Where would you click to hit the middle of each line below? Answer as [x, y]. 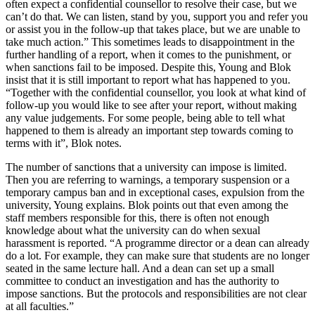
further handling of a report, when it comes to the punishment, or [148, 55]
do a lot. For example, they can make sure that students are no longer [157, 256]
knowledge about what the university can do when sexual [133, 231]
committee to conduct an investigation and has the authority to [142, 281]
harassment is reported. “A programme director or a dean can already [157, 243]
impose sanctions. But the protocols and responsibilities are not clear [156, 294]
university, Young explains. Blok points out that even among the [147, 205]
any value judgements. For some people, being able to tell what [145, 118]
